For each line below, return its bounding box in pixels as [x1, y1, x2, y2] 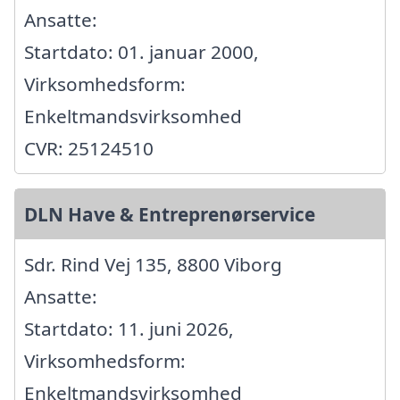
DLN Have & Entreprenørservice [24, 202, 315, 228]
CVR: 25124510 [24, 136, 154, 162]
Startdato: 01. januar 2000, [24, 39, 259, 65]
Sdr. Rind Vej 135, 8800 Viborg [24, 252, 282, 278]
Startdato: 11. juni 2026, [24, 316, 234, 342]
